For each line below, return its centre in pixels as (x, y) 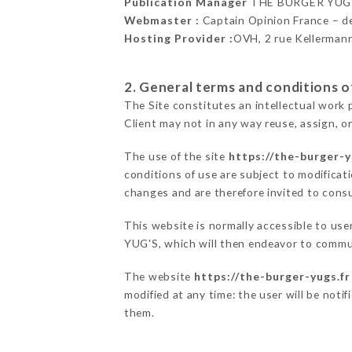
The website (159, 277)
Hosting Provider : (178, 38)
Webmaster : (161, 20)
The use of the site (176, 156)
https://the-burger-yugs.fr (272, 277)
